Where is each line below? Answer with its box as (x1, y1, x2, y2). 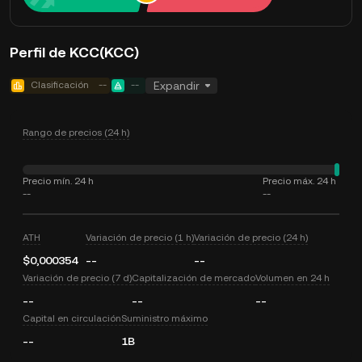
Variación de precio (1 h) (86, 232, 195, 243)
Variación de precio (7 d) (23, 272, 132, 284)
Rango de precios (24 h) (23, 127, 129, 138)
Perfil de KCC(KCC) (10, 44, 139, 61)
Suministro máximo (121, 313, 208, 324)
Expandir (154, 79, 200, 92)
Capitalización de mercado (132, 272, 255, 284)
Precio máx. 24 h (263, 175, 336, 187)
